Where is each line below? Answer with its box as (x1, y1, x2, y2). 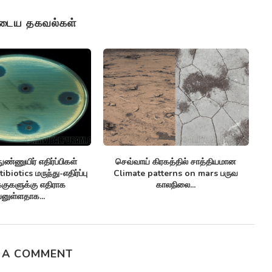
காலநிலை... (156, 179, 196, 191)
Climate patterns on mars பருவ (114, 168, 239, 180)
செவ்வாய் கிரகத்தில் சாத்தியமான (115, 156, 237, 168)
